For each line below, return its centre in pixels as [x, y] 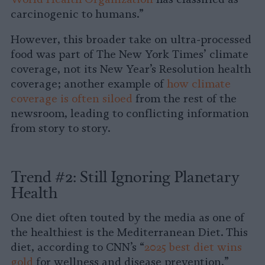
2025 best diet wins [193, 248]
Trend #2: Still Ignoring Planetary [125, 176]
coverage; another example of [89, 84]
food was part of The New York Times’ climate [130, 55]
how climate [199, 84]
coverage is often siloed [72, 99]
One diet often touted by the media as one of [127, 218]
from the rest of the [185, 99]
